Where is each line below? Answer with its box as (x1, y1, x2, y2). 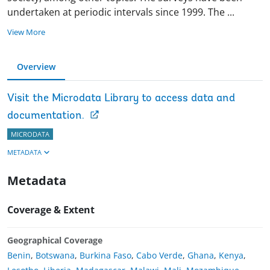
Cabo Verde (136, 249, 183, 261)
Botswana (36, 249, 75, 261)
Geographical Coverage (7, 234, 102, 246)
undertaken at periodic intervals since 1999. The (7, 5, 225, 19)
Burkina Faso (80, 249, 131, 261)
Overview (17, 60, 55, 72)
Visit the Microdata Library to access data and (7, 92, 235, 104)
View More (7, 26, 45, 37)
